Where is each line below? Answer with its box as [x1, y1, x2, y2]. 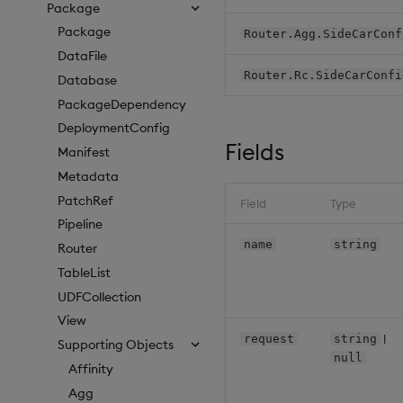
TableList [58, 264, 111, 281]
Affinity [68, 360, 113, 377]
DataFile [58, 48, 107, 65]
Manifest [58, 144, 110, 161]
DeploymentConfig [58, 120, 170, 137]
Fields [225, 137, 284, 166]
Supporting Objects [58, 336, 174, 354]
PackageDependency [58, 95, 186, 112]
